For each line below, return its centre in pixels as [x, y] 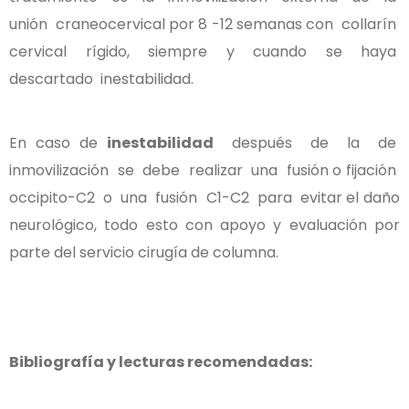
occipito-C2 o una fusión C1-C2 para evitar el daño [204, 197]
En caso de [58, 142]
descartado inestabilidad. [101, 79]
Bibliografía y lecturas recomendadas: [161, 362]
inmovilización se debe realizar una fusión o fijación [204, 170]
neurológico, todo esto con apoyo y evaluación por [204, 225]
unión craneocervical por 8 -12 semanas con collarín [204, 24]
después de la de [307, 142]
